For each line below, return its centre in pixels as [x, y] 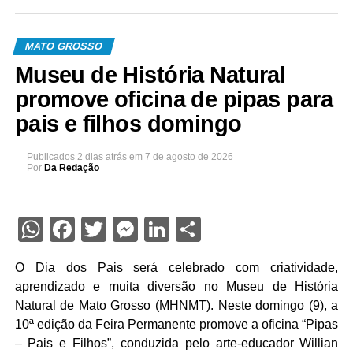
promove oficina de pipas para [173, 99]
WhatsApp [100, 229]
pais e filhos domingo [128, 123]
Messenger [199, 229]
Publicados [50, 156]
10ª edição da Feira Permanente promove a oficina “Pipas [176, 324]
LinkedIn [215, 229]
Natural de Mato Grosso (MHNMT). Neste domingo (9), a [176, 305]
